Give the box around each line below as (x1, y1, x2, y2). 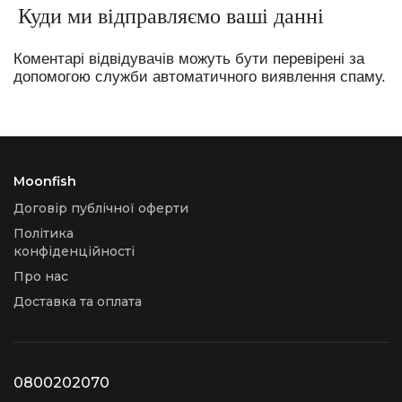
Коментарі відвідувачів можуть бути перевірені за (13, 49, 364, 67)
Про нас (13, 267, 68, 284)
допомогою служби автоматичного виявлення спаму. (13, 67, 386, 85)
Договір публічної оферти (13, 199, 188, 216)
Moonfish (13, 172, 76, 189)
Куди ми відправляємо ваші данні (18, 4, 324, 28)
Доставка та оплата (13, 293, 142, 310)
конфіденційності (13, 242, 135, 259)
